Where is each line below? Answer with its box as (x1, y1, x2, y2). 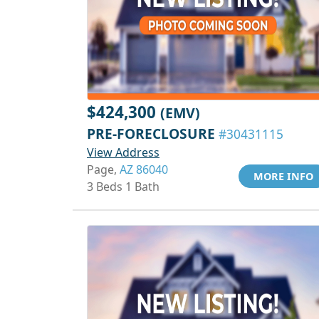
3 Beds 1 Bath (87, 179, 159, 194)
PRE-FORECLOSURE (87, 124, 219, 143)
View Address (87, 145, 159, 160)
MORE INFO (253, 169, 313, 183)
